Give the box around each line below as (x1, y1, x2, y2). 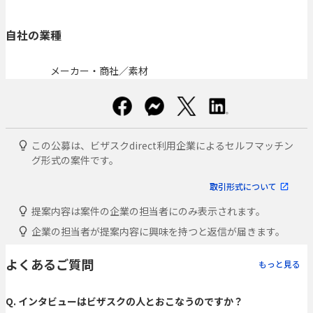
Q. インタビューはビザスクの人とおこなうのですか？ (6, 293, 243, 308)
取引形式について (210, 180, 277, 192)
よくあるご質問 (6, 254, 94, 273)
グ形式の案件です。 (31, 152, 119, 167)
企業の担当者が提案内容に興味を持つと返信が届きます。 (31, 224, 285, 238)
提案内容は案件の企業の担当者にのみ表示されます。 (31, 203, 265, 218)
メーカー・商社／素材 (50, 63, 148, 78)
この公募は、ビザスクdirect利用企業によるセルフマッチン (31, 138, 293, 152)
